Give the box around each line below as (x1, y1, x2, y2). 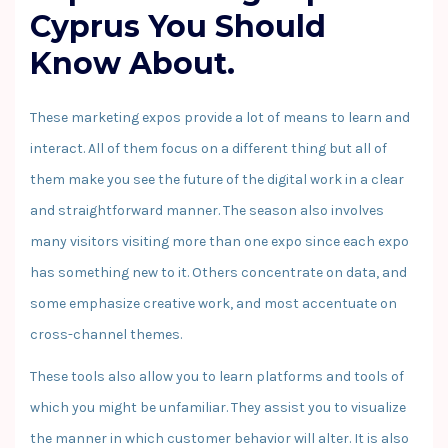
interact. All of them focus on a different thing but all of (30, 139, 387, 157)
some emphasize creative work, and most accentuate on (30, 294, 397, 312)
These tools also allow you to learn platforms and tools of (30, 367, 404, 385)
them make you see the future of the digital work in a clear (30, 170, 404, 188)
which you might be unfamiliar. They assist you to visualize (30, 398, 406, 416)
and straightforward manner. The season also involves (30, 201, 384, 219)
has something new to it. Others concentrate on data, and (30, 263, 407, 281)
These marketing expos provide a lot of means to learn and (30, 108, 410, 126)
